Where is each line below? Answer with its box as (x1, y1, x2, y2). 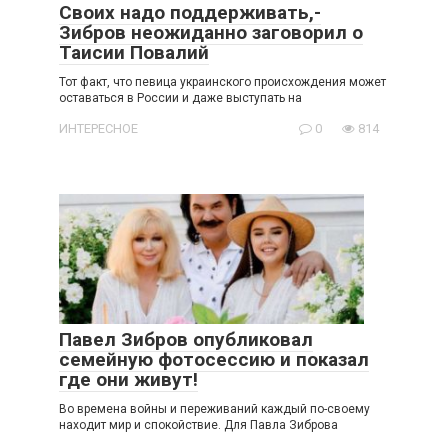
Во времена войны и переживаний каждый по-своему (59, 401, 370, 416)
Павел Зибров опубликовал (59, 327, 313, 351)
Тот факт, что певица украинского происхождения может (59, 75, 386, 90)
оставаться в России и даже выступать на (59, 91, 302, 106)
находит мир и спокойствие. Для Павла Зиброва (59, 417, 338, 432)
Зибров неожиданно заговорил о (59, 21, 363, 45)
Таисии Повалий (59, 41, 209, 65)
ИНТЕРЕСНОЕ (59, 121, 138, 137)
